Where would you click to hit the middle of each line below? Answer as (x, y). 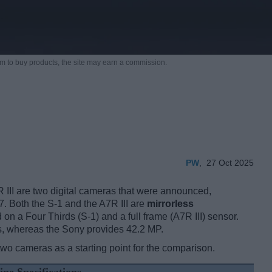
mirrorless (170, 204)
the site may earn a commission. (114, 63)
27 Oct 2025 (230, 163)
